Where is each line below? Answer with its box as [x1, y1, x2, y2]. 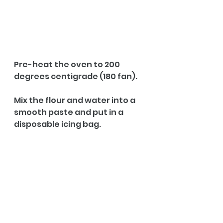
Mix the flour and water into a [14, 95, 137, 107]
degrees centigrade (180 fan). [14, 71, 137, 83]
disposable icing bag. [14, 118, 103, 130]
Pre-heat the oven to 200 [14, 59, 121, 71]
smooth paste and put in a [14, 107, 125, 118]
